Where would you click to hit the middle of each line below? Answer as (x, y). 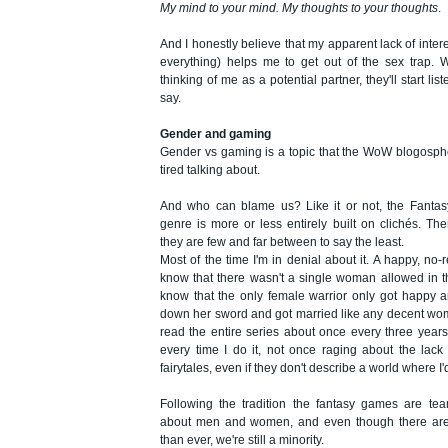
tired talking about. (210, 170)
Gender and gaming (215, 134)
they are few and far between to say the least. (282, 242)
